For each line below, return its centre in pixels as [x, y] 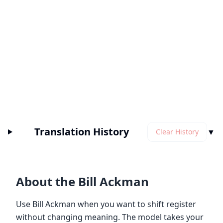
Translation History [82, 132]
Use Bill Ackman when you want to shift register [106, 204]
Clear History [177, 132]
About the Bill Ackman [82, 181]
